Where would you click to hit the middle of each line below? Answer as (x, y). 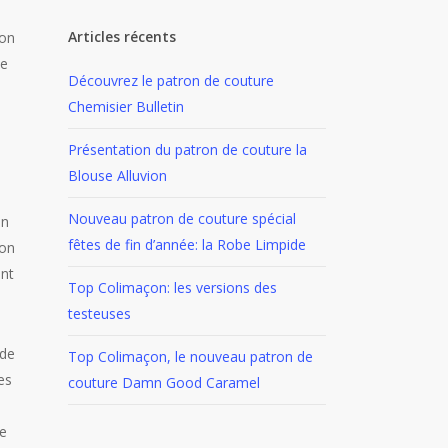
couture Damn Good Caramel (163, 382)
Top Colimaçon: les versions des (172, 287)
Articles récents (121, 36)
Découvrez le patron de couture (170, 80)
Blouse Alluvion (117, 175)
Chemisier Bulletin (125, 106)
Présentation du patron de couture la (187, 149)
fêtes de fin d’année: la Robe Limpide (186, 244)
